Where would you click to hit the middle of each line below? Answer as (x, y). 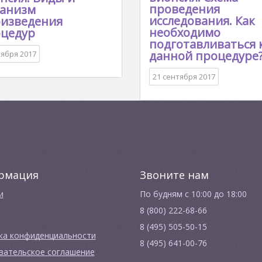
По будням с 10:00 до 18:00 (193, 194)
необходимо (185, 32)
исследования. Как (202, 20)
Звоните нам (174, 175)
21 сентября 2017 (184, 76)
